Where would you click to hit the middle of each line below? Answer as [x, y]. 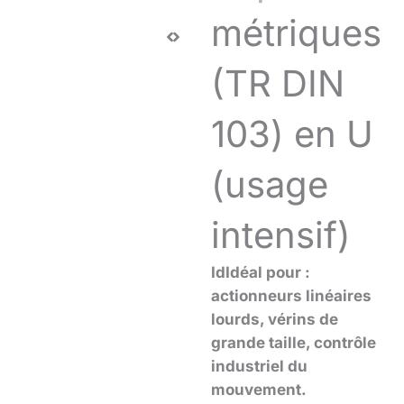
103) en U [292, 133]
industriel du [259, 366]
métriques [296, 32]
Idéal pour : [268, 272]
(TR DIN [278, 83]
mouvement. [259, 389]
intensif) [281, 234]
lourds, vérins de [275, 319]
